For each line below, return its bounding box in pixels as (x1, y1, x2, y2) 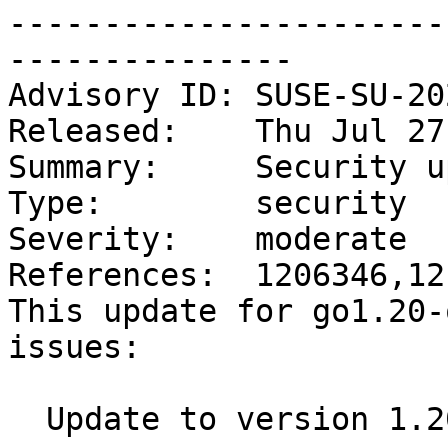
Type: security (8, 185, 407, 222)
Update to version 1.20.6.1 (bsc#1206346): (8, 401, 46, 438)
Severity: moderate (8, 221, 407, 258)
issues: (8, 329, 141, 366)
